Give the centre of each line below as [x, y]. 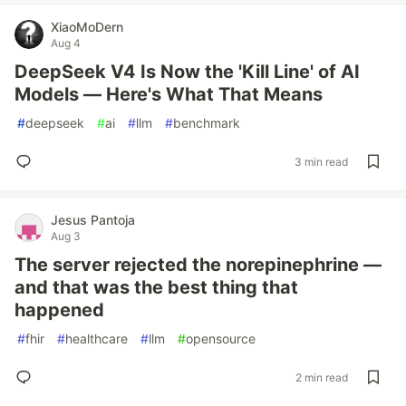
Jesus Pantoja [93, 220]
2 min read [322, 377]
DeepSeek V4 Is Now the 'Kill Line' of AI [187, 72]
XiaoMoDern [87, 27]
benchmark [207, 123]
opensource [221, 338]
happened [59, 310]
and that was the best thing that [156, 287]
